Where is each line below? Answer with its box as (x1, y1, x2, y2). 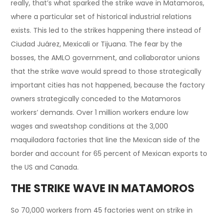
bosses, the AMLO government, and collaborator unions (11, 52, 200, 63)
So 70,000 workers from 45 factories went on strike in (11, 205, 193, 215)
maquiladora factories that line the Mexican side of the (11, 134, 200, 145)
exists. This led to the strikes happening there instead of (11, 25, 202, 35)
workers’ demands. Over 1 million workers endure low (11, 107, 189, 117)
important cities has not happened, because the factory (11, 80, 205, 90)
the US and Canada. (11, 162, 79, 172)
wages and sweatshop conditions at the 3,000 (11, 121, 169, 131)
